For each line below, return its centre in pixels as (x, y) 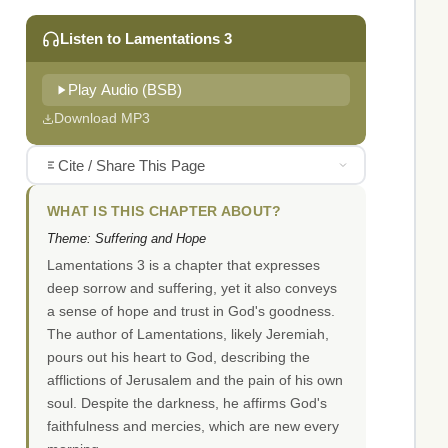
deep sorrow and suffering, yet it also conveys (192, 288)
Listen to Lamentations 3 (146, 39)
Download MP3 (102, 118)
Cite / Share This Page (131, 165)
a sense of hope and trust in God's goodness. (191, 311)
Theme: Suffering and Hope (126, 239)
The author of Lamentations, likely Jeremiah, (188, 334)
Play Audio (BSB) (125, 90)
